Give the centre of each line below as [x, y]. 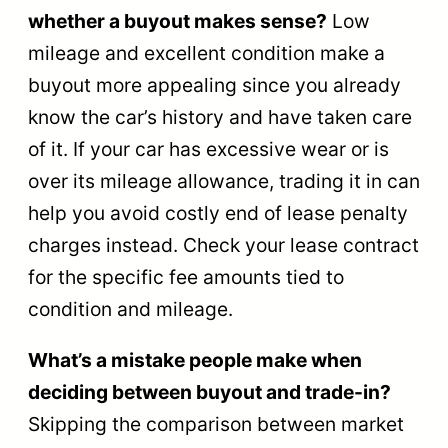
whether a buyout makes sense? [177, 20]
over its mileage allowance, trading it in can [224, 180]
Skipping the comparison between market [216, 424]
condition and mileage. [130, 308]
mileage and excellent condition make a [206, 52]
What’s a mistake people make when [195, 360]
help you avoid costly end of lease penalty [218, 212]
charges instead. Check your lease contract [223, 244]
